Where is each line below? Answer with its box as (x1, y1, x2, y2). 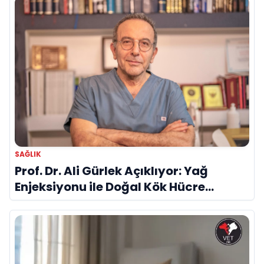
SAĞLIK (15, 149, 41, 160)
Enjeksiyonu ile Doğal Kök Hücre (15, 179, 205, 196)
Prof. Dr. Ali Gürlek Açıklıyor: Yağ (15, 163, 208, 180)
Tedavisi (15, 194, 67, 212)
